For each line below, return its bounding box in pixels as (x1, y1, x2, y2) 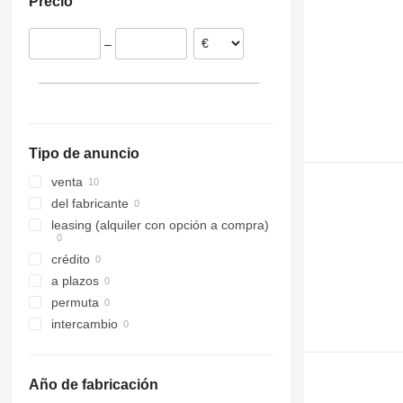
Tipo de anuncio (28, 146, 139, 162)
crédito (50, 252, 90, 267)
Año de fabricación (28, 377, 158, 393)
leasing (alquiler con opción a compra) (50, 218, 269, 233)
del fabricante (50, 196, 129, 211)
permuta (50, 295, 99, 310)
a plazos (50, 273, 99, 289)
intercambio (50, 317, 118, 332)
